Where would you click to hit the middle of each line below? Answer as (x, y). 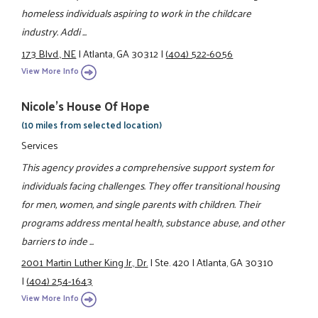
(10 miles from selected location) (92, 125)
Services (40, 145)
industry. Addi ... (54, 32)
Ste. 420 (172, 262)
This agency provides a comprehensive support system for (148, 166)
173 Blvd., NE (49, 53)
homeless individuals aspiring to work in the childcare (137, 13)
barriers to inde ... (58, 240)
